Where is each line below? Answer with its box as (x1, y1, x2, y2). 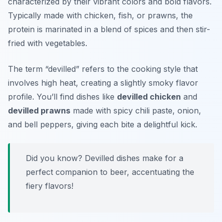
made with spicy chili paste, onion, (70, 106, 201, 116)
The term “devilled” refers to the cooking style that (8, 64, 198, 74)
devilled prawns (8, 106, 70, 116)
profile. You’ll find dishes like (8, 92, 117, 102)
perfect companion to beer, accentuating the (26, 167, 194, 177)
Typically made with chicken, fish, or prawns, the (8, 10, 193, 21)
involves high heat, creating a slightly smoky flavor (8, 78, 198, 88)
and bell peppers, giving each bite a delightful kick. (8, 119, 197, 130)
